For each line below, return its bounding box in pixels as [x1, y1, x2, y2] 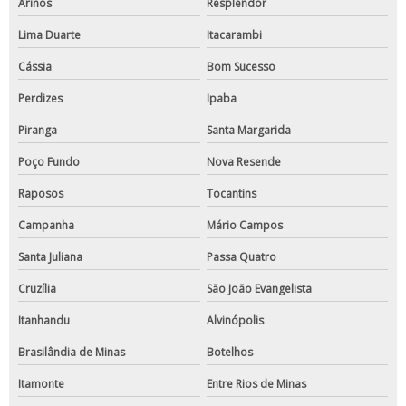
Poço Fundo [18, 154, 80, 170]
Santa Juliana [18, 249, 82, 266]
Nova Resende [206, 154, 281, 170]
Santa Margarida [206, 122, 291, 139]
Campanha [18, 217, 74, 234]
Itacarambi [206, 27, 262, 43]
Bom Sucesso [206, 59, 275, 75]
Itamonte [18, 376, 64, 392]
